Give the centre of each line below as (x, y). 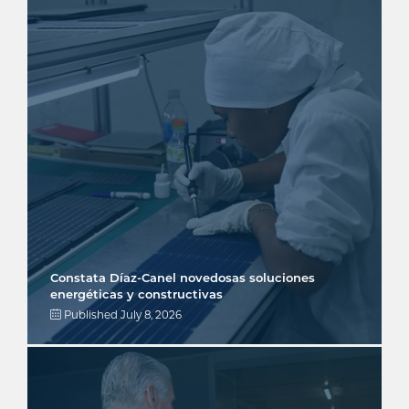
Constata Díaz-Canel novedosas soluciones (183, 278)
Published (91, 315)
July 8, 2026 (151, 315)
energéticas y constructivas (136, 294)
